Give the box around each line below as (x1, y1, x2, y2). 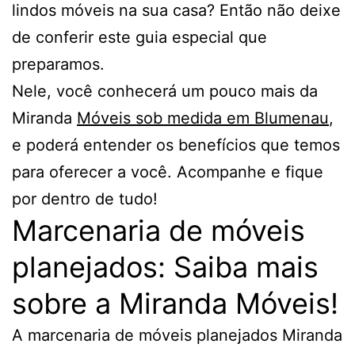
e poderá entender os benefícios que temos (12, 136, 340, 155)
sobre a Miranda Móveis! (12, 286, 338, 322)
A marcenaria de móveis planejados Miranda (12, 326, 342, 345)
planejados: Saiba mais (12, 250, 319, 285)
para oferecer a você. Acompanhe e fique (12, 162, 323, 182)
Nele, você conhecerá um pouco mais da (12, 82, 318, 101)
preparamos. (12, 55, 105, 74)
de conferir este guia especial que (12, 28, 267, 48)
